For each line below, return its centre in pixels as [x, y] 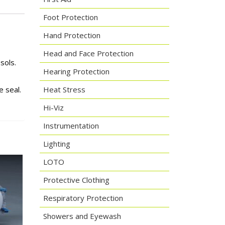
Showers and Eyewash [82, 216]
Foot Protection [70, 17]
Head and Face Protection [88, 53]
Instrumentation [71, 126]
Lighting [57, 144]
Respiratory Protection [83, 198]
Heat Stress [64, 89]
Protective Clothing [76, 180]
